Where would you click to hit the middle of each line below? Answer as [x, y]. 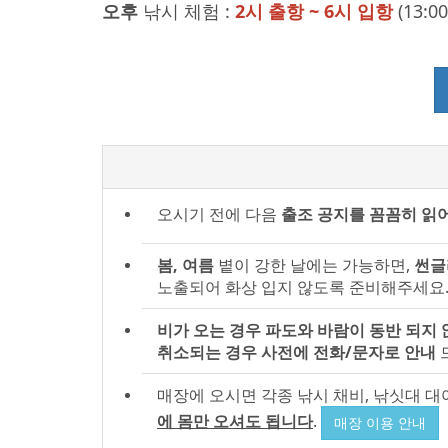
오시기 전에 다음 [219, 213]
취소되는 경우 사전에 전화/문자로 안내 [296, 352]
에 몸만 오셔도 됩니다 [235, 420]
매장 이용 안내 [380, 422]
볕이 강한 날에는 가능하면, [316, 265]
